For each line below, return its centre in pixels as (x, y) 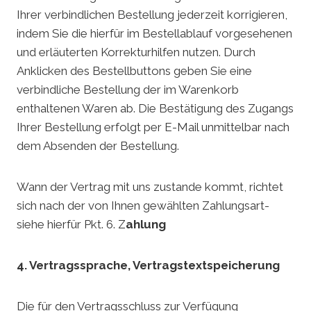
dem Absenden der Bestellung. (98, 146)
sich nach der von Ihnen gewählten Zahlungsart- (143, 206)
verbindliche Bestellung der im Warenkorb (128, 90)
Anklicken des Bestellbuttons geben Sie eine (134, 71)
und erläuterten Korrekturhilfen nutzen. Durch (136, 52)
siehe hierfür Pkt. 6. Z (71, 225)
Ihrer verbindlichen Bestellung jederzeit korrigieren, (152, 15)
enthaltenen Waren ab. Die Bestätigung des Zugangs (155, 109)
